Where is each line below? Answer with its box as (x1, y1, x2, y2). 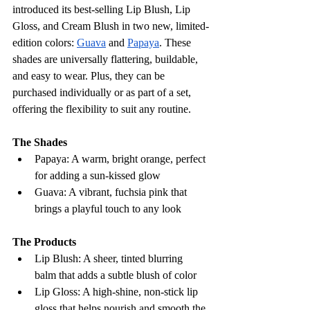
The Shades (12, 136, 67, 148)
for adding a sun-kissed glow (35, 169, 161, 181)
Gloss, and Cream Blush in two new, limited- (12, 19, 209, 32)
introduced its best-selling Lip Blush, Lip (12, 3, 193, 15)
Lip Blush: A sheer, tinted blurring (35, 252, 185, 264)
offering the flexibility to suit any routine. (12, 102, 191, 115)
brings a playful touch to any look (35, 202, 181, 215)
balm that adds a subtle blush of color (35, 268, 197, 281)
